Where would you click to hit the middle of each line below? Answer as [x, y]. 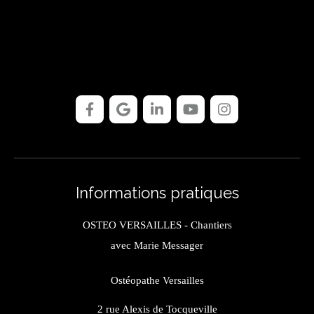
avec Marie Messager [157, 246]
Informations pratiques [157, 193]
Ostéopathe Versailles [157, 281]
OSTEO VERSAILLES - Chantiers [157, 225]
